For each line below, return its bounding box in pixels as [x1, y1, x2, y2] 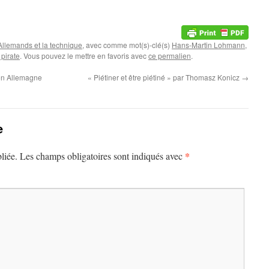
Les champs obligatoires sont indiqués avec [20, 149, 185, 162]
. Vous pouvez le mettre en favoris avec [20, 50, 148, 61]
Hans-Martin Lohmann [172, 39, 245, 50]
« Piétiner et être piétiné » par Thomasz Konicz [88, 71, 241, 82]
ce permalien [148, 50, 191, 61]
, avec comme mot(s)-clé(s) [82, 39, 172, 50]
